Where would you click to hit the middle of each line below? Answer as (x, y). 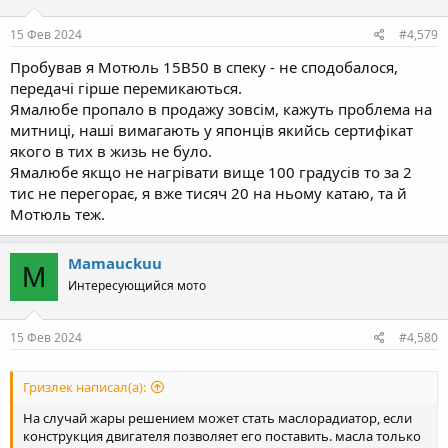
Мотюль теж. (57, 214)
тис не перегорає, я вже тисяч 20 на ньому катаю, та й (208, 193)
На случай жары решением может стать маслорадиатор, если (217, 417)
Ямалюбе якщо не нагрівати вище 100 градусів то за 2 (211, 172)
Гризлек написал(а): (84, 386)
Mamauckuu (115, 263)
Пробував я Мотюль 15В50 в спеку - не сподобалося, (204, 67)
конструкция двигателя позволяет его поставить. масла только (222, 435)
